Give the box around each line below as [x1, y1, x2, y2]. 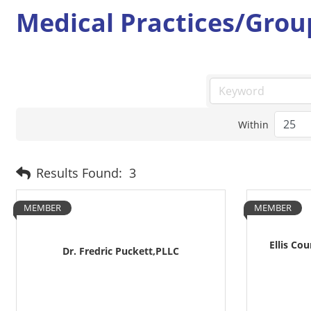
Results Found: [36, 165, 122, 181]
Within [238, 117, 269, 131]
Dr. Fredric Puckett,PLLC [62, 244, 179, 258]
